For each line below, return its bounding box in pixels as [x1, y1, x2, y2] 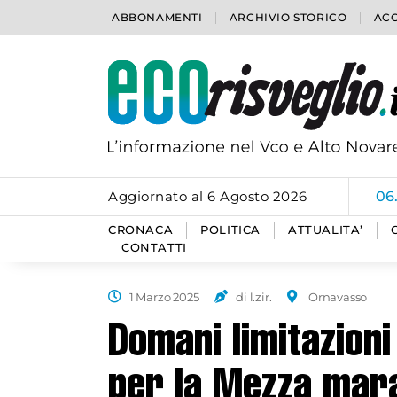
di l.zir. [236, 290, 272, 304]
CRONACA [108, 223, 174, 237]
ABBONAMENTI [112, 11, 203, 24]
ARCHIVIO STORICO [229, 11, 347, 24]
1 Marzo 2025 [128, 290, 199, 304]
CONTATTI [121, 241, 187, 254]
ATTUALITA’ [288, 223, 364, 237]
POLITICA [200, 223, 261, 237]
